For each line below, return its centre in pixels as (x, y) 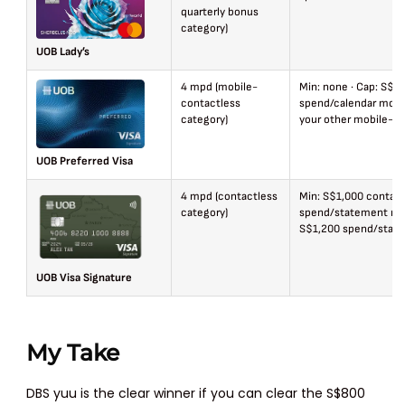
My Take (73, 352)
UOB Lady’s (63, 52)
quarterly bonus (220, 12)
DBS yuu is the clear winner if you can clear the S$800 (196, 393)
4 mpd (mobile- (220, 87)
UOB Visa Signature (85, 278)
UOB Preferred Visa (85, 161)
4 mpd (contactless (230, 196)
